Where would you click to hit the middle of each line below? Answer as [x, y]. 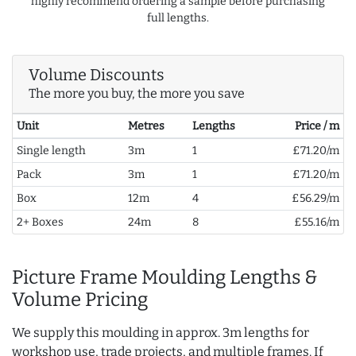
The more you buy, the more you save [137, 94]
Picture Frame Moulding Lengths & [165, 278]
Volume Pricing [80, 300]
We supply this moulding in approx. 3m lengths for [161, 333]
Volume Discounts [97, 75]
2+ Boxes [40, 222]
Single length [51, 151]
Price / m [317, 126]
